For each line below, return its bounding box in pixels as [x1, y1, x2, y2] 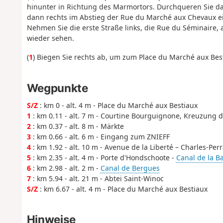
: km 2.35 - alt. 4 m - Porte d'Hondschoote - [30, 152, 176, 162]
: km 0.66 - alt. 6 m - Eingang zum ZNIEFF [30, 131, 170, 141]
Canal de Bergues [100, 163, 160, 173]
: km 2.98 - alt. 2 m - [30, 163, 101, 173]
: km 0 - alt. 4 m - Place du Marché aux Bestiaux [37, 100, 198, 110]
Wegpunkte [26, 81, 88, 95]
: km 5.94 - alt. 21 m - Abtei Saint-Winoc [30, 173, 164, 183]
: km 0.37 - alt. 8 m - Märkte [30, 121, 124, 131]
